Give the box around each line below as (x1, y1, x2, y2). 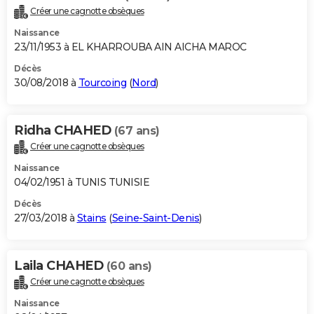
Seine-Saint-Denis (111, 212, 199, 225)
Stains (76, 212, 107, 225)
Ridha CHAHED (14, 123, 114, 139)
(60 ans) (106, 259, 152, 273)
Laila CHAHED (14, 258, 107, 274)
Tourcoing (78, 76, 126, 90)
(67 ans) (114, 124, 160, 138)
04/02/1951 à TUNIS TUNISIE (14, 176, 149, 189)
